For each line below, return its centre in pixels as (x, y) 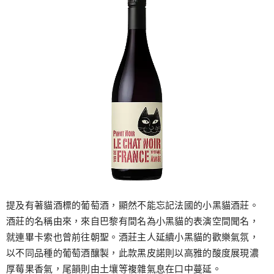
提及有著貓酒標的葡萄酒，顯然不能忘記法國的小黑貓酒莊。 (133, 206)
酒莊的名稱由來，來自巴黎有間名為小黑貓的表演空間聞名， (133, 221)
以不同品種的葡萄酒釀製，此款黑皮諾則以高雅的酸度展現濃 (133, 253)
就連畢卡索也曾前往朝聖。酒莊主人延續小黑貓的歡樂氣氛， (133, 237)
